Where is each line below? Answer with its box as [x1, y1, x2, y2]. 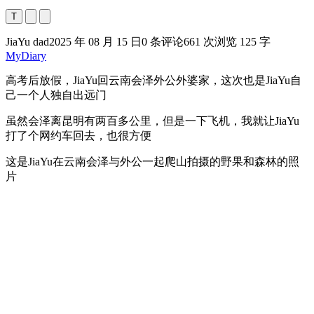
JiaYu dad [6, 35, 49, 48]
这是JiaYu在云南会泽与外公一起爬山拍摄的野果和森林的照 [6, 155, 299, 168]
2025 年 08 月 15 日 [49, 35, 142, 48]
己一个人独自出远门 [6, 88, 107, 101]
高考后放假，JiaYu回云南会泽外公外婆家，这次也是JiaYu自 [6, 74, 301, 86]
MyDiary [6, 49, 46, 62]
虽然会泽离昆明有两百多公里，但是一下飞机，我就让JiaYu [6, 114, 299, 127]
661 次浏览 [184, 35, 237, 48]
